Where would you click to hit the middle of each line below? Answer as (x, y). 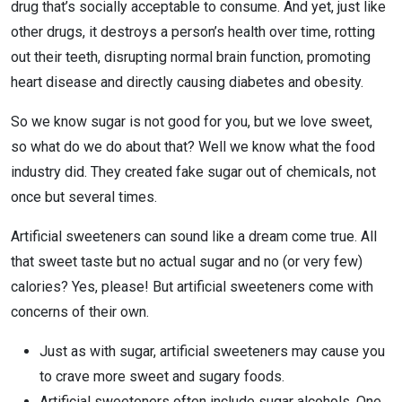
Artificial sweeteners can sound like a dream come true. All (194, 236)
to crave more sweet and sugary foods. (162, 376)
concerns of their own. (80, 312)
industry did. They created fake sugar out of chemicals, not (193, 172)
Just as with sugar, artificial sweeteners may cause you (212, 351)
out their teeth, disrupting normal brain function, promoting (191, 57)
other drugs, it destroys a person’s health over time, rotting (193, 32)
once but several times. (84, 197)
